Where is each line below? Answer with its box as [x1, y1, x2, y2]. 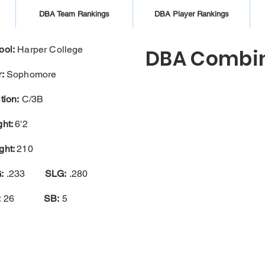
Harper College [17, 43, 83, 55]
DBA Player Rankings [154, 9, 229, 18]
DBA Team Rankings [39, 9, 109, 18]
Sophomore [4, 68, 57, 80]
